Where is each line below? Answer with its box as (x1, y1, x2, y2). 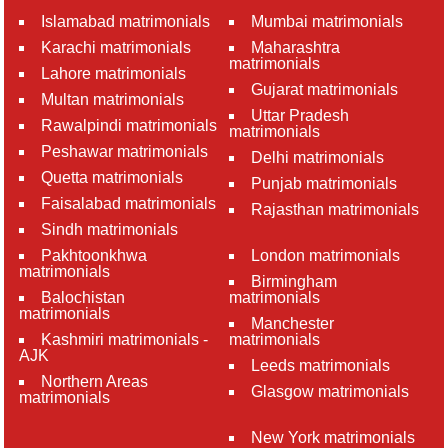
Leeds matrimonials (251, 357, 390, 374)
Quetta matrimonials (41, 169, 184, 186)
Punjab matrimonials (251, 175, 397, 192)
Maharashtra (251, 39, 340, 56)
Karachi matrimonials (41, 39, 192, 56)
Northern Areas (41, 373, 149, 390)
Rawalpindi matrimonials (41, 117, 218, 134)
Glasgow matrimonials (251, 383, 409, 400)
